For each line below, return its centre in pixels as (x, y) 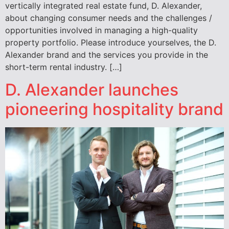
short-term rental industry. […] (64, 67)
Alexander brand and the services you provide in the (107, 55)
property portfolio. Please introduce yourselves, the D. (111, 43)
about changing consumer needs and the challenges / (109, 18)
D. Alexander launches (92, 90)
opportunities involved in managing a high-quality (101, 30)
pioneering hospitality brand (114, 109)
